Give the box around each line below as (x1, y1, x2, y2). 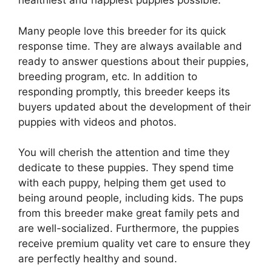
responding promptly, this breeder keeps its (18, 85, 230, 98)
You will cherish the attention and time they (18, 146, 229, 159)
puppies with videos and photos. (18, 115, 180, 128)
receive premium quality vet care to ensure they (18, 237, 250, 250)
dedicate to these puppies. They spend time (18, 161, 234, 174)
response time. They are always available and (18, 39, 242, 52)
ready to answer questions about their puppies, (18, 55, 249, 67)
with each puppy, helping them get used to (18, 177, 226, 189)
